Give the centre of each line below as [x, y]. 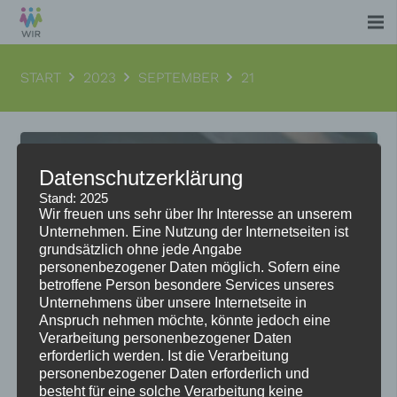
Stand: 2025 [73, 198]
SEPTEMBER [178, 78]
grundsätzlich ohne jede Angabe [140, 249]
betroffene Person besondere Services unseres [186, 284]
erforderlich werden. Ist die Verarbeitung [163, 355]
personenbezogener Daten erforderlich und [174, 373]
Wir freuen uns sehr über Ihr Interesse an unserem [195, 214]
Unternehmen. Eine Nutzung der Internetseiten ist [193, 231]
